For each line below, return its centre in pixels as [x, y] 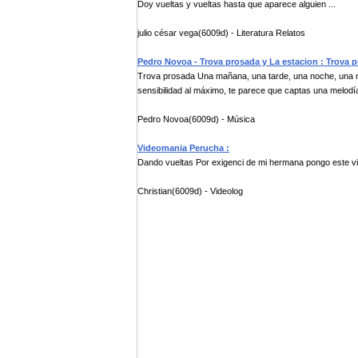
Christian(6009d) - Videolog [190, 191]
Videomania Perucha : [183, 148]
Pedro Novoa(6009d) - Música [196, 119]
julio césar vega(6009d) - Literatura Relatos [221, 33]
